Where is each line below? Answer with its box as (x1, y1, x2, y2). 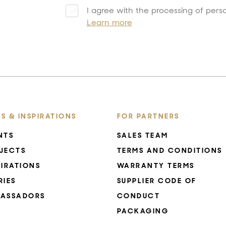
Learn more (86, 17, 132, 28)
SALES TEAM (117, 131, 168, 140)
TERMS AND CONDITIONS (117, 146, 222, 155)
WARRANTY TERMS (117, 161, 195, 171)
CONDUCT (117, 191, 160, 201)
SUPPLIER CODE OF (117, 176, 197, 186)
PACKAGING (117, 206, 168, 216)
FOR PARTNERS (117, 111, 180, 121)
